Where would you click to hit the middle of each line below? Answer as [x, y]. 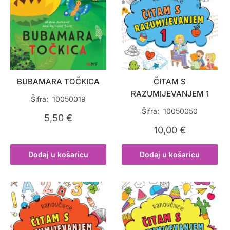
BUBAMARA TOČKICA [59, 81]
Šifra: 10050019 [59, 99]
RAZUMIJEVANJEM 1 [170, 93]
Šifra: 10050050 [170, 111]
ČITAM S [170, 81]
